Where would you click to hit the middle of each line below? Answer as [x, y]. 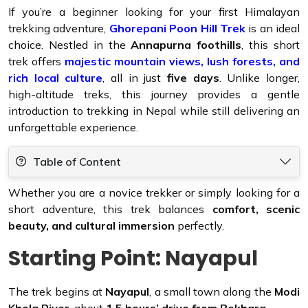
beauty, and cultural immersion [91, 225]
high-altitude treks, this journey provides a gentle [154, 94]
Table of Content [77, 161]
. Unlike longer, [260, 77]
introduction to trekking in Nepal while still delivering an [154, 110]
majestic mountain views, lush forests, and [182, 61]
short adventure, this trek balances [110, 209]
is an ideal [272, 28]
